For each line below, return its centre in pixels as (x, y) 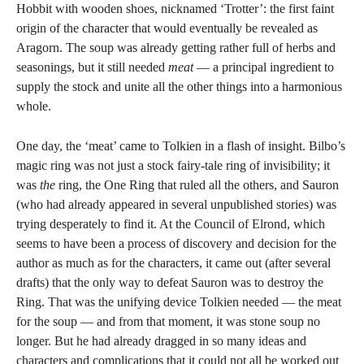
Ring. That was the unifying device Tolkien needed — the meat (179, 302)
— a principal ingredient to (264, 67)
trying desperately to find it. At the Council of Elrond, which (171, 224)
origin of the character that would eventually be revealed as (167, 28)
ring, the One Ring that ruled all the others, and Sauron (197, 185)
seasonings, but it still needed (92, 67)
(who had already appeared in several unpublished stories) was (176, 204)
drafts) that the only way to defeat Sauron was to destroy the (170, 282)
